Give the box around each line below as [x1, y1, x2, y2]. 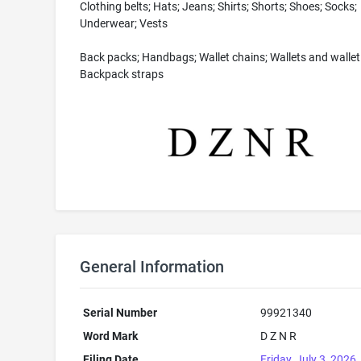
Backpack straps [79, 68, 164, 81]
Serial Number [83, 306, 158, 319]
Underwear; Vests [79, 17, 168, 30]
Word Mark [83, 330, 139, 342]
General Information [79, 257, 224, 276]
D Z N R [260, 330, 297, 342]
